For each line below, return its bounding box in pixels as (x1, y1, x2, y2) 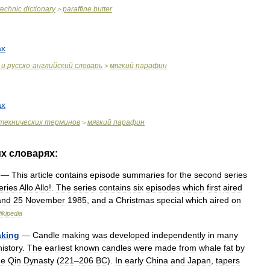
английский (33, 61, 73, 70)
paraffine (63, 5, 92, 13)
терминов (45, 118, 80, 127)
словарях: (9, 148, 58, 159)
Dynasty (24, 256, 54, 265)
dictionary (24, 5, 55, 13)
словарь (75, 61, 102, 70)
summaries (122, 170, 165, 180)
